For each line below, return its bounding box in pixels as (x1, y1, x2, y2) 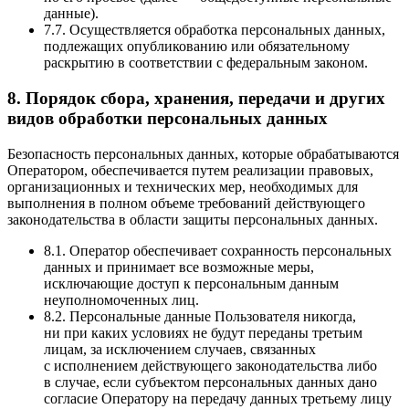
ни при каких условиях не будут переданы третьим (44, 324, 362, 341)
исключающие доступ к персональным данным (44, 275, 339, 291)
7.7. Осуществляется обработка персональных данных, (44, 22, 385, 38)
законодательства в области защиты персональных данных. (7, 211, 378, 227)
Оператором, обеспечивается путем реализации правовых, (7, 162, 373, 178)
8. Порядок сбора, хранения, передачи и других (7, 89, 385, 109)
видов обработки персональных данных (7, 109, 328, 129)
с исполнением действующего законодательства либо (44, 357, 377, 373)
